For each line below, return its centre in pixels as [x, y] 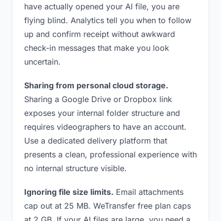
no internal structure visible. [75, 168]
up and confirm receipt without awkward [100, 34]
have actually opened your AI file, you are [102, 6]
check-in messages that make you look [97, 48]
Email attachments [148, 192]
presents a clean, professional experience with [110, 154]
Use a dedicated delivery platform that [96, 141]
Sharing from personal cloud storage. [96, 85]
